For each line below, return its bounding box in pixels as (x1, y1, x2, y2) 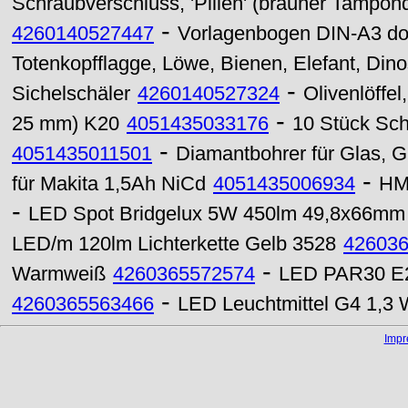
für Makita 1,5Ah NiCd (12, 173, 206, 195)
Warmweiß (12, 263, 106, 285)
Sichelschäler (12, 83, 130, 105)
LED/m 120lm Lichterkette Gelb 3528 (12, 233, 336, 255)
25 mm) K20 (12, 113, 119, 135)
